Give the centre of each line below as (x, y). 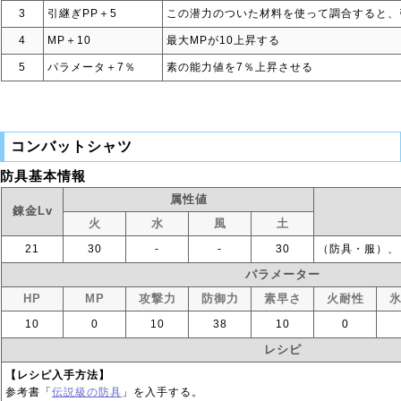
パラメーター (283, 274)
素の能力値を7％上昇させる (240, 67)
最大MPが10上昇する (223, 40)
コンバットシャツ (72, 146)
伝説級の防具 (87, 392)
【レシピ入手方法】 (58, 375)
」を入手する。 (162, 392)
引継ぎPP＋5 (82, 13)
